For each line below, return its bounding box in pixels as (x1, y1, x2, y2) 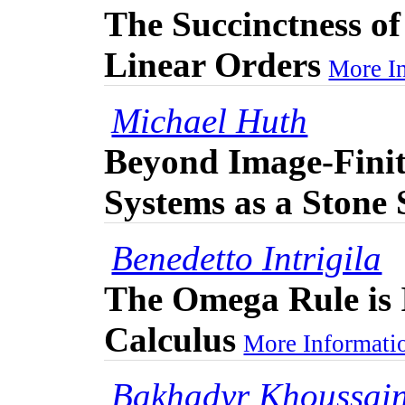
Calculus (104, 320, 237, 360)
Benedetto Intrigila (111, 239, 382, 278)
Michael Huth (111, 101, 308, 141)
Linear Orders (104, 45, 322, 85)
